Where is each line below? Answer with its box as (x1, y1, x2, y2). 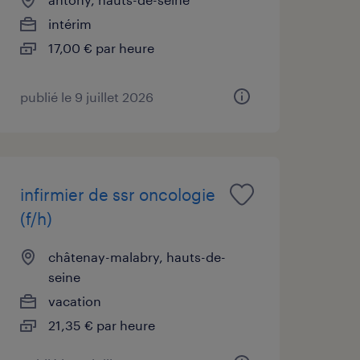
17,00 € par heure (47, 39, 154, 55)
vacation (47, 292, 101, 309)
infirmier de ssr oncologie (19, 184, 215, 204)
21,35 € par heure (47, 317, 155, 333)
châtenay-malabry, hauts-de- (47, 248, 226, 264)
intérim (47, 15, 92, 31)
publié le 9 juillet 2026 (19, 88, 153, 104)
